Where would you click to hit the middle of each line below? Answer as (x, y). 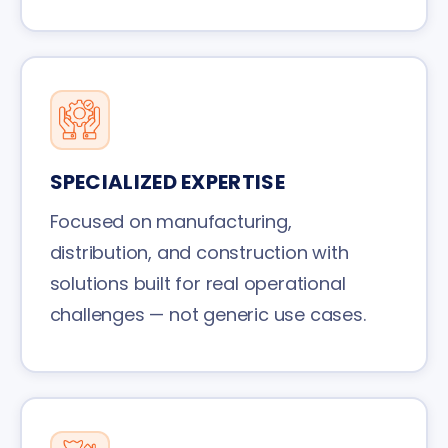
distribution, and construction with (199, 252)
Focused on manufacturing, (170, 221)
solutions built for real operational (197, 283)
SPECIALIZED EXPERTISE (167, 181)
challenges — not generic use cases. (207, 314)
